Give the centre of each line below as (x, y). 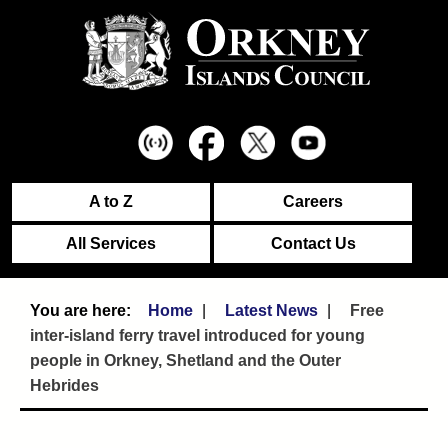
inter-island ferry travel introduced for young (197, 335)
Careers (313, 201)
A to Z (111, 201)
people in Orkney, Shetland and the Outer (185, 360)
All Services (111, 243)
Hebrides (64, 385)
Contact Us (313, 243)
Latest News (271, 310)
